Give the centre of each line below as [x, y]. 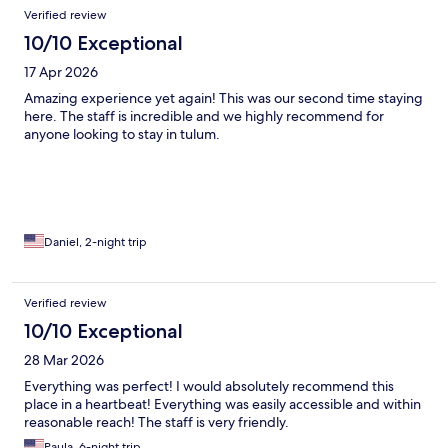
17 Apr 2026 [61, 71]
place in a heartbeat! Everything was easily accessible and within [222, 403]
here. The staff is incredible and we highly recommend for [204, 115]
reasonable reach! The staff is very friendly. [156, 421]
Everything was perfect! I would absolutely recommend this [209, 385]
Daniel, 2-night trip [95, 241]
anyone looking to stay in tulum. [122, 133]
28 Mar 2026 [64, 359]
